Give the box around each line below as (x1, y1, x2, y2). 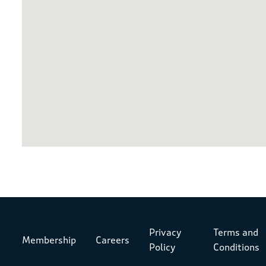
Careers (96, 233, 129, 246)
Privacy (149, 226, 182, 239)
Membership (22, 233, 76, 246)
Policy (149, 241, 176, 254)
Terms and (213, 226, 259, 239)
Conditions (213, 241, 260, 254)
